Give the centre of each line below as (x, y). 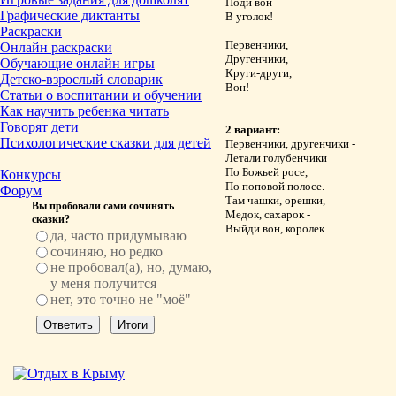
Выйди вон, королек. (276, 228)
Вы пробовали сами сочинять (103, 206)
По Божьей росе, (267, 172)
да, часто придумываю (118, 236)
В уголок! (249, 16)
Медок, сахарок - (268, 214)
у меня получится (103, 283)
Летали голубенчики (276, 158)
